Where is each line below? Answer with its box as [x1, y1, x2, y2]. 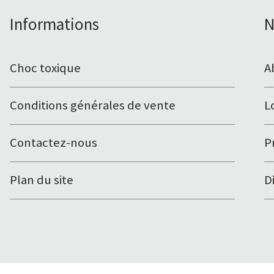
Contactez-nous [10, 134, 97, 150]
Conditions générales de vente [10, 97, 176, 113]
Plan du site [10, 171, 73, 188]
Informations [10, 13, 99, 34]
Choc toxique [10, 59, 81, 76]
